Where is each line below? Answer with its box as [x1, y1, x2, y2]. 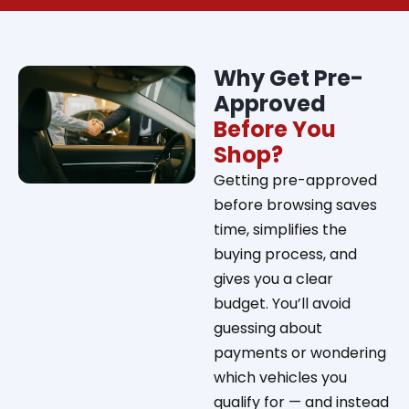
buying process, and [214, 243, 357, 265]
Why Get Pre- [214, 62, 363, 93]
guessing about [214, 317, 322, 339]
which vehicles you [214, 366, 347, 388]
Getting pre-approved [214, 169, 377, 191]
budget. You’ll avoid [214, 292, 351, 314]
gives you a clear [214, 267, 333, 289]
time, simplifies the [214, 218, 347, 240]
